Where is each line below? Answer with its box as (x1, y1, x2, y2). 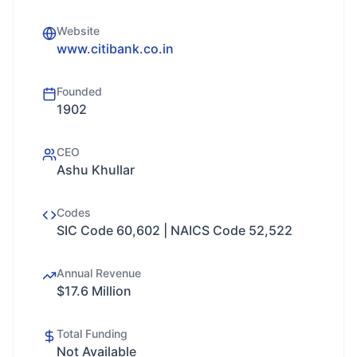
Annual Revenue (57, 266, 141, 280)
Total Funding (57, 327, 127, 340)
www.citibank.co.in (57, 41, 174, 57)
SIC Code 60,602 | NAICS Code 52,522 (57, 222, 292, 238)
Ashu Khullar (57, 162, 135, 178)
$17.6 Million (57, 283, 131, 299)
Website (57, 24, 100, 37)
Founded (57, 84, 102, 98)
